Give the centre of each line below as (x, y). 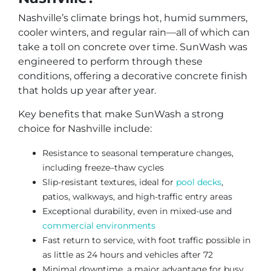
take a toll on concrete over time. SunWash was (133, 47)
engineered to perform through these (110, 62)
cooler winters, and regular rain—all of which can (134, 33)
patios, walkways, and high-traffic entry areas (137, 196)
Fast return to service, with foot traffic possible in (146, 240)
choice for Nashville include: (85, 129)
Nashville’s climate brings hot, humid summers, (133, 18)
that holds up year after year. (87, 91)
